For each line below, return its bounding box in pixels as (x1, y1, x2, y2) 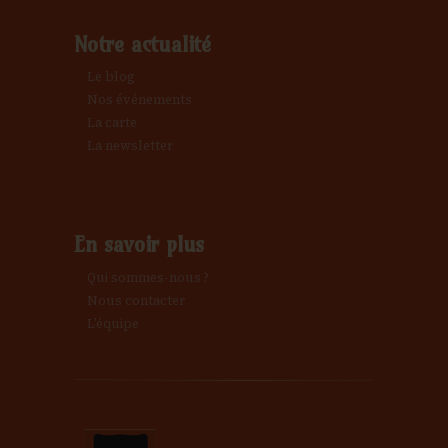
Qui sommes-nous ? (87, 269, 209, 287)
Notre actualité (74, 30, 211, 58)
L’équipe (87, 315, 139, 333)
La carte (87, 114, 137, 132)
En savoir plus (74, 231, 205, 259)
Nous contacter (87, 292, 185, 310)
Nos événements (87, 91, 192, 109)
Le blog (87, 68, 135, 86)
